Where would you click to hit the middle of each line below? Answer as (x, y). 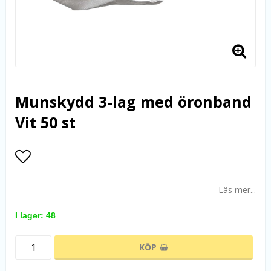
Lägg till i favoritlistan (92, 180)
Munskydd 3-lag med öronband (133, 102)
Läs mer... (237, 190)
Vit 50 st (45, 122)
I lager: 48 (35, 215)
